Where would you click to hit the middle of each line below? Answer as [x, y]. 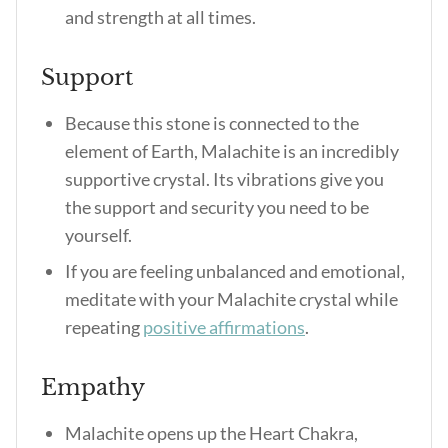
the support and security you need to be [217, 207]
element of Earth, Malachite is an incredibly [232, 151]
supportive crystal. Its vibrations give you [224, 179]
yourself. [100, 235]
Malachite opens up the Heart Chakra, [211, 433]
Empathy [93, 387]
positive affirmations [224, 327]
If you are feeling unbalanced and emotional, [235, 271]
